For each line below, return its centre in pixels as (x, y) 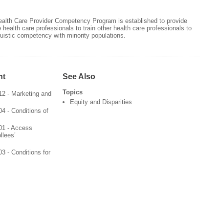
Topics (72, 92)
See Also (79, 77)
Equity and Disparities (101, 102)
